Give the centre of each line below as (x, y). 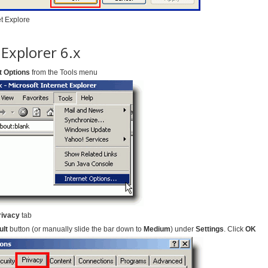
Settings (210, 229)
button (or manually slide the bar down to (76, 229)
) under (183, 229)
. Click (234, 229)
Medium (157, 229)
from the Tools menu (64, 72)
